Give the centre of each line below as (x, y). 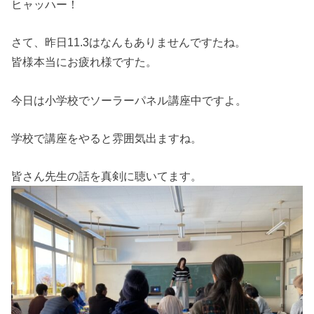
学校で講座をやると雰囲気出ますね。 (107, 138)
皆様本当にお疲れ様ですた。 (84, 62)
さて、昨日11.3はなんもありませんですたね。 (129, 42)
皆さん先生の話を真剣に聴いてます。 (107, 176)
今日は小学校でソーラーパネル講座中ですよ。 (129, 100)
